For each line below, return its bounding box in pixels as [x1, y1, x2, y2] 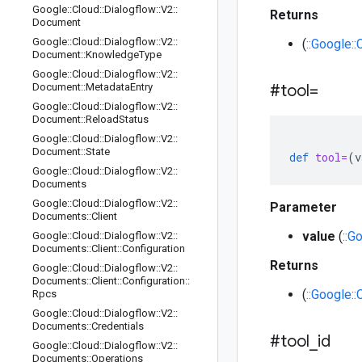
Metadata [86, 81, 130, 93]
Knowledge [86, 48, 139, 61]
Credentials [91, 320, 144, 332]
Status [119, 113, 149, 125]
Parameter [270, 200, 337, 215]
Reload [86, 113, 119, 125]
